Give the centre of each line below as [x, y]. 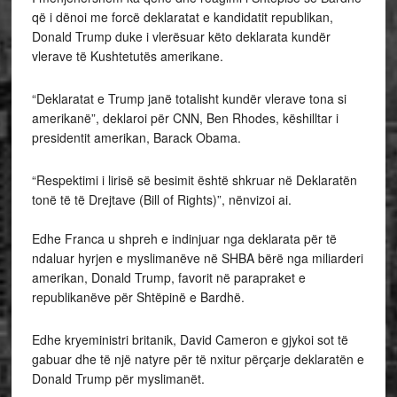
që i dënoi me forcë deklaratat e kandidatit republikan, [182, 17]
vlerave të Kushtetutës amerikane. [127, 56]
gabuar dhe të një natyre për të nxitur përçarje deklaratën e [198, 359]
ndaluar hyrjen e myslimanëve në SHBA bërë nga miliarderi [197, 258]
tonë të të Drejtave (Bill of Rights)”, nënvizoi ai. [161, 199]
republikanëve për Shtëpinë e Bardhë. [138, 297]
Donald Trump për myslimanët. [118, 378]
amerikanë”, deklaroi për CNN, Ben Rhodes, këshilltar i [185, 118]
